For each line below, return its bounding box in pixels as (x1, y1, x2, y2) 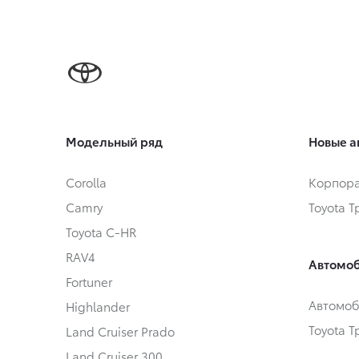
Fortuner (66, 272, 112, 291)
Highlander (66, 297, 130, 316)
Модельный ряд (66, 132, 163, 151)
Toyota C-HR (66, 223, 136, 241)
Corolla (66, 173, 107, 192)
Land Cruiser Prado (66, 322, 175, 341)
